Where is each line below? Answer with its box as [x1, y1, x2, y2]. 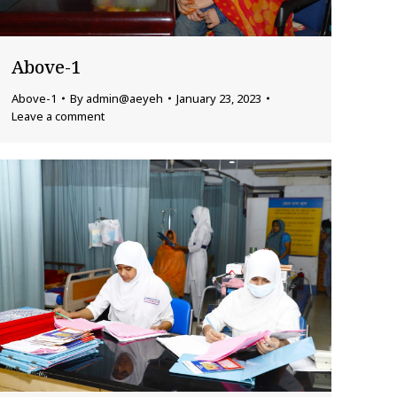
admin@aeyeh [86, 90, 163, 106]
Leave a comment [12, 107, 105, 124]
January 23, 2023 [176, 90, 261, 106]
